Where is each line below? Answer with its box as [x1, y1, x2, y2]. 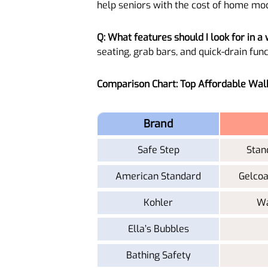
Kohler [144, 196, 173, 209]
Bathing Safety [126, 248, 191, 261]
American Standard [115, 169, 201, 182]
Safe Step [137, 143, 179, 156]
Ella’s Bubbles [127, 222, 189, 235]
